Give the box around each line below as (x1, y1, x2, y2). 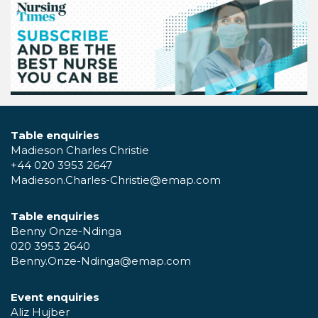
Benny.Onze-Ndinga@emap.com (11, 254, 191, 268)
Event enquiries (11, 290, 99, 305)
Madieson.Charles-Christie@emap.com (11, 173, 221, 187)
